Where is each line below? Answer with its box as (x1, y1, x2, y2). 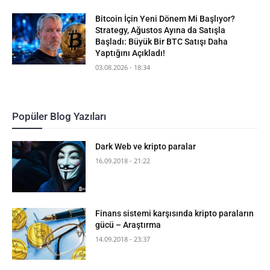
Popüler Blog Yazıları (12, 110, 106, 122)
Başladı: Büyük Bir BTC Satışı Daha (95, 36, 228, 46)
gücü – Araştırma (95, 220, 162, 230)
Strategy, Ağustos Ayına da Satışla (95, 25, 226, 35)
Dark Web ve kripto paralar (95, 141, 196, 151)
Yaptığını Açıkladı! (95, 48, 166, 58)
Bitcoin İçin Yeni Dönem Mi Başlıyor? (95, 13, 236, 24)
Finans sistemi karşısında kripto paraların (95, 209, 254, 219)
